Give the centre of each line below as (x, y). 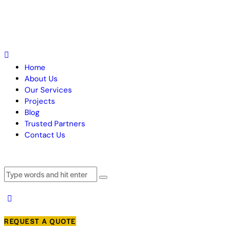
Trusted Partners (55, 123)
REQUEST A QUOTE (40, 221)
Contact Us (45, 135)
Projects (40, 101)
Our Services (48, 90)
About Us (41, 78)
